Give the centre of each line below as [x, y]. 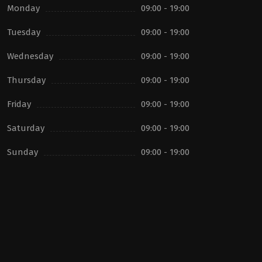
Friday [19, 104]
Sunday [23, 152]
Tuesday [24, 32]
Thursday [26, 80]
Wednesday [30, 56]
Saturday [26, 128]
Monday [23, 8]
